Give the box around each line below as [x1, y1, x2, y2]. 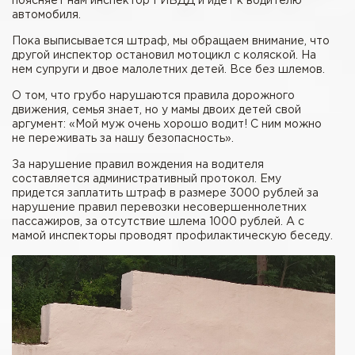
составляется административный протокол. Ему [12, 174, 281, 185]
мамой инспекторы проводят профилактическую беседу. [12, 231, 333, 242]
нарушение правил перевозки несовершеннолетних [12, 203, 307, 213]
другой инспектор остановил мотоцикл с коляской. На [12, 51, 316, 61]
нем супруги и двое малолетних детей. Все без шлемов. [12, 65, 325, 75]
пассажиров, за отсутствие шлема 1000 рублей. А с [12, 217, 304, 227]
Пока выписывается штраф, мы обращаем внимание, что [12, 36, 330, 47]
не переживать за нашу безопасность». [12, 134, 234, 144]
